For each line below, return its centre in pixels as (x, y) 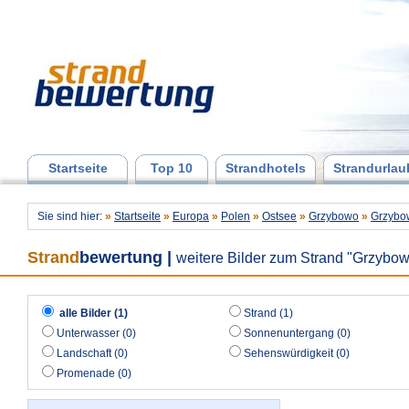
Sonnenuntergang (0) (297, 333)
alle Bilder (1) (94, 313)
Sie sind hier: (71, 216)
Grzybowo (334, 216)
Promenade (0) (94, 373)
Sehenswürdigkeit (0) (297, 353)
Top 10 (172, 168)
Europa (191, 216)
